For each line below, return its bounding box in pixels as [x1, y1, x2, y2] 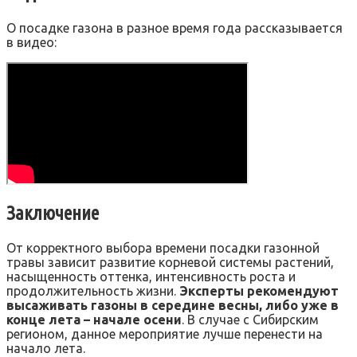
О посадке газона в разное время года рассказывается [6, 20, 343, 35]
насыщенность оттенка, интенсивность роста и [6, 269, 296, 284]
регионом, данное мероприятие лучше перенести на [6, 327, 323, 342]
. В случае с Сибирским [182, 312, 319, 328]
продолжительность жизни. [6, 284, 179, 299]
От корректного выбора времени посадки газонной [6, 241, 320, 256]
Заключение [6, 202, 99, 225]
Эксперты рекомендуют [179, 284, 339, 299]
